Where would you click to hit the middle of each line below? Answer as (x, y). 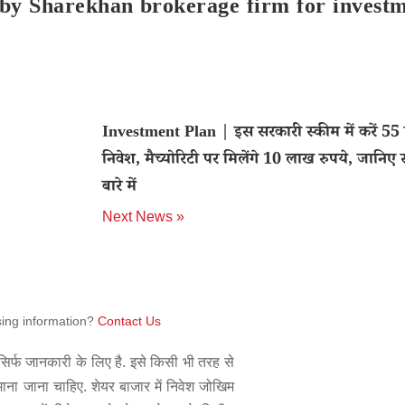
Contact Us (129, 321)
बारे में (119, 188)
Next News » (143, 217)
